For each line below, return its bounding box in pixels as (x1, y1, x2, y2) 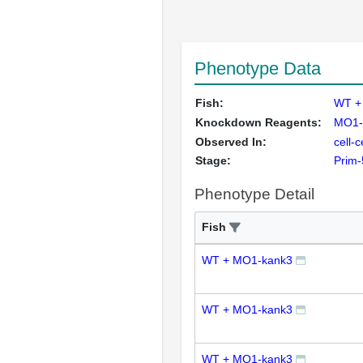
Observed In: (195, 135, 267, 148)
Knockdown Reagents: (195, 115, 322, 129)
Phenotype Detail (194, 185, 314, 203)
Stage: (195, 153, 231, 167)
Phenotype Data (194, 58, 321, 79)
